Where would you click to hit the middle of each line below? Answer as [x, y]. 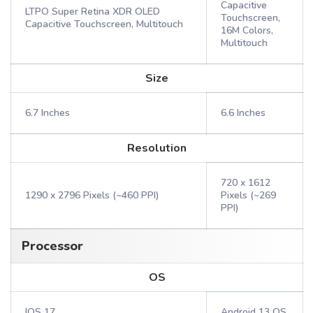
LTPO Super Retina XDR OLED [93, 12]
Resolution [157, 148]
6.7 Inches [48, 113]
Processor [52, 246]
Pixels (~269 [248, 195]
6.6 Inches [243, 113]
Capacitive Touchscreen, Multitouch [104, 24]
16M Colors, [247, 30]
